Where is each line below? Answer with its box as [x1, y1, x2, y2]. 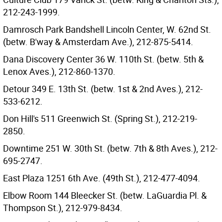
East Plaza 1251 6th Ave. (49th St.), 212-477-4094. [3, 172, 200, 184]
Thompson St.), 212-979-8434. [3, 202, 122, 214]
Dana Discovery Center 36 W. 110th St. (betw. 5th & [3, 53, 204, 65]
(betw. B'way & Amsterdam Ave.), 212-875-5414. [3, 36, 193, 48]
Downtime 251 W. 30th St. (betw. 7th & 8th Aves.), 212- [3, 142, 218, 154]
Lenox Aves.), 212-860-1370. [3, 65, 115, 77]
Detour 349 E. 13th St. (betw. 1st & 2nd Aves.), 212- [3, 83, 203, 95]
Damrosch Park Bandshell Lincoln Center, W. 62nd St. [3, 23, 211, 35]
